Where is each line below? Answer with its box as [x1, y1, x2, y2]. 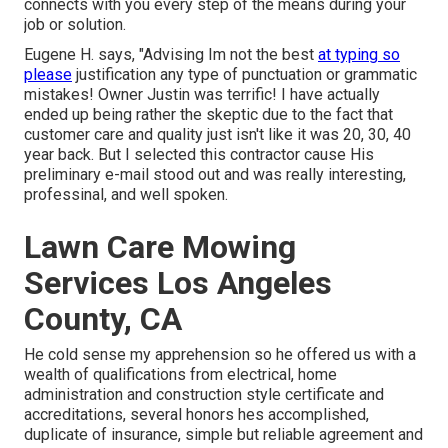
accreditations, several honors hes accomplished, [24, 405, 369, 425]
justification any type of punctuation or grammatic [72, 65, 417, 85]
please [24, 65, 72, 85]
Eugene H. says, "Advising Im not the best [24, 45, 318, 65]
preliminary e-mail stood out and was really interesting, [24, 165, 406, 185]
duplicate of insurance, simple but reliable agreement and [24, 425, 423, 445]
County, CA [24, 300, 182, 339]
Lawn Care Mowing [24, 228, 296, 267]
